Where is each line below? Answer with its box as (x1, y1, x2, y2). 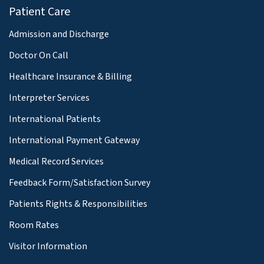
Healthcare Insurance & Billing (9, 70, 132, 83)
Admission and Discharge (9, 27, 109, 41)
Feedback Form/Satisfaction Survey (9, 176, 150, 189)
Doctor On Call (9, 48, 68, 62)
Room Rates (9, 218, 59, 232)
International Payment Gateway (9, 133, 140, 147)
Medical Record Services (9, 154, 104, 168)
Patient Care (9, 3, 70, 20)
